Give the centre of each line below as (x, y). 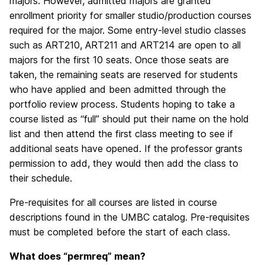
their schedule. (41, 178)
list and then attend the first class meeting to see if (121, 134)
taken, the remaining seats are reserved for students (124, 75)
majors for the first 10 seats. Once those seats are (119, 60)
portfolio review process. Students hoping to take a (122, 104)
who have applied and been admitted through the (118, 89)
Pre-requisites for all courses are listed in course (113, 202)
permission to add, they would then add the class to (124, 163)
